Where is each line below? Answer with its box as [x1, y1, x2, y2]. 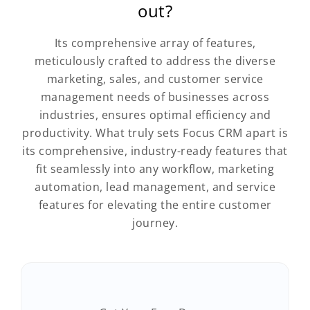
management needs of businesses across [40, 89, 270, 105]
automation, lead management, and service [35, 179, 275, 195]
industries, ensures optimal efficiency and [39, 107, 271, 123]
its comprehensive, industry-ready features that [22, 143, 288, 159]
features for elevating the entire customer [38, 197, 272, 213]
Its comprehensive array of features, [54, 35, 256, 51]
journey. [132, 215, 178, 231]
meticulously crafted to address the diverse [34, 53, 276, 69]
